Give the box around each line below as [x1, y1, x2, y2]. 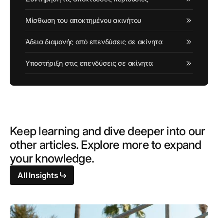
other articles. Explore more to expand [10, 138, 201, 152]
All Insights [18, 170, 58, 180]
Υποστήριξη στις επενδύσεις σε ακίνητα [25, 59, 153, 67]
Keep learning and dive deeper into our [10, 124, 205, 138]
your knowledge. [10, 151, 94, 165]
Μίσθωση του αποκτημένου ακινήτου [25, 16, 142, 24]
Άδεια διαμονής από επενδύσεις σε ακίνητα [25, 37, 163, 46]
